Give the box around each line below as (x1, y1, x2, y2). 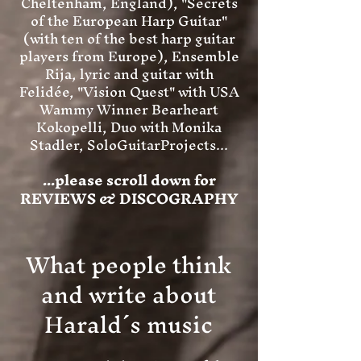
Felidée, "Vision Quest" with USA (19, 76, 239, 107)
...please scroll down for (42, 164, 216, 197)
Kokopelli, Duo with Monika (36, 111, 222, 143)
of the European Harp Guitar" (31, 5, 227, 36)
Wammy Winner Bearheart (39, 93, 218, 125)
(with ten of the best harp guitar (23, 23, 235, 54)
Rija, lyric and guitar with (44, 58, 214, 89)
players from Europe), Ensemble (19, 40, 239, 72)
